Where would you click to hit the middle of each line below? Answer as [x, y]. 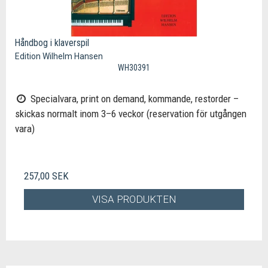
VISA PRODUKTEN [134, 200]
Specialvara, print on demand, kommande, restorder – [133, 98]
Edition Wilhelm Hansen [59, 56]
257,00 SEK [46, 176]
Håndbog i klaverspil [52, 42]
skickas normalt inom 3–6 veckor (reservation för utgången [131, 113]
